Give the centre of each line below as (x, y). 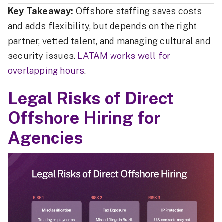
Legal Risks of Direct (91, 98)
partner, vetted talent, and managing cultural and (109, 41)
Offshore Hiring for (84, 118)
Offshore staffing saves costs (138, 11)
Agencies (46, 138)
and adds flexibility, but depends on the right (103, 26)
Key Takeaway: (41, 11)
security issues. (43, 55)
